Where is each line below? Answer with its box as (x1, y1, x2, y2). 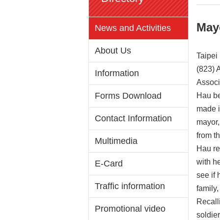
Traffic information (95, 181, 165, 192)
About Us (95, 46, 131, 56)
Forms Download (95, 91, 162, 101)
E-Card (95, 159, 123, 169)
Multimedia (95, 136, 137, 146)
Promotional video (95, 204, 165, 214)
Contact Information (95, 113, 172, 124)
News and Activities (95, 23, 171, 33)
